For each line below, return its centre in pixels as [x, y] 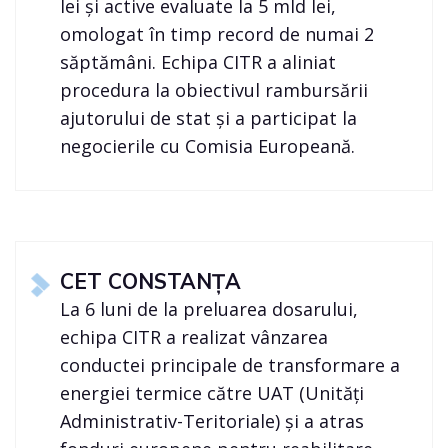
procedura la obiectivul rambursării [214, 90]
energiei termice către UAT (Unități [212, 393]
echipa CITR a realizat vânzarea [194, 337]
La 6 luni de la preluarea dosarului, [209, 309]
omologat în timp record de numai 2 [217, 34]
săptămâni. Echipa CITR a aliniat [198, 62]
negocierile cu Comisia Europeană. [210, 146]
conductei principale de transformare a [230, 365]
